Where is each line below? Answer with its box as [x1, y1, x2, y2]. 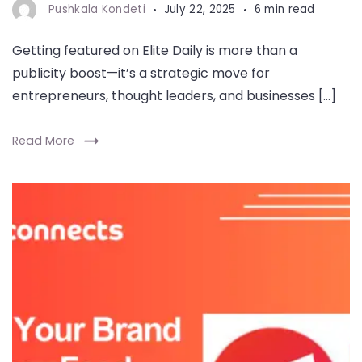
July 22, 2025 [163, 2, 236, 17]
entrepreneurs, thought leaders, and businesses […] [12, 86, 336, 105]
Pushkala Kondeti [48, 2, 145, 17]
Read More [12, 133, 74, 149]
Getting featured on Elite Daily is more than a [12, 41, 297, 60]
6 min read [254, 2, 315, 17]
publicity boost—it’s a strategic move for [12, 64, 270, 82]
